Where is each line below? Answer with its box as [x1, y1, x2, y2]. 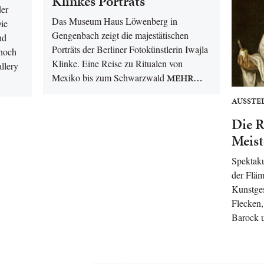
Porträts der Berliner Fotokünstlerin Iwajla [52, 43, 208, 55]
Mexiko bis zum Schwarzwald [52, 71, 164, 84]
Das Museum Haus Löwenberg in [52, 15, 177, 27]
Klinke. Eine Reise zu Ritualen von [52, 57, 183, 70]
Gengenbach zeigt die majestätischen [52, 29, 189, 41]
